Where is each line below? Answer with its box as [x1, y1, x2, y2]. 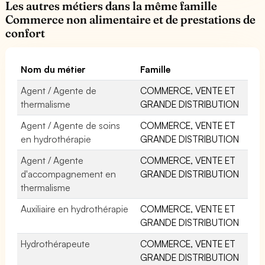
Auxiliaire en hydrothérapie [21, 202, 129, 215]
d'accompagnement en [21, 167, 117, 180]
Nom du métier [21, 63, 86, 75]
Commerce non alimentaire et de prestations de [5, 12, 256, 27]
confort [5, 25, 45, 40]
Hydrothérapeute [21, 237, 90, 250]
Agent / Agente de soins [21, 119, 121, 131]
